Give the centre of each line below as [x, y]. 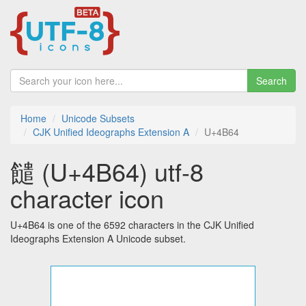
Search [272, 81]
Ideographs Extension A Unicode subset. [98, 239]
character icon [87, 198]
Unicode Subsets [98, 119]
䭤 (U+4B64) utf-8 [107, 171]
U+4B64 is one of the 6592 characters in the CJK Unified [132, 225]
